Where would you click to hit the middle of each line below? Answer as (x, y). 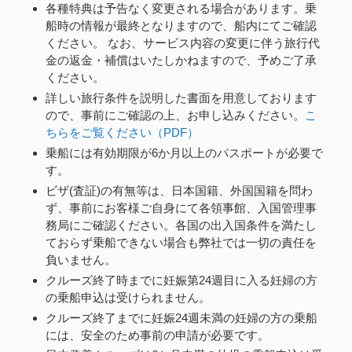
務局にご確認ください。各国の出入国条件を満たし (181, 225)
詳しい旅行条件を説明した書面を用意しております (181, 98)
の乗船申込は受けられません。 (128, 297)
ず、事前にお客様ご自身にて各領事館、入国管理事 (181, 207)
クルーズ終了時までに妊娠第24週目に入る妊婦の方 (181, 280)
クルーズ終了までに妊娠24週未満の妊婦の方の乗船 (181, 317)
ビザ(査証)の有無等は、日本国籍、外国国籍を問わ (179, 190)
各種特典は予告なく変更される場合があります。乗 (181, 9)
